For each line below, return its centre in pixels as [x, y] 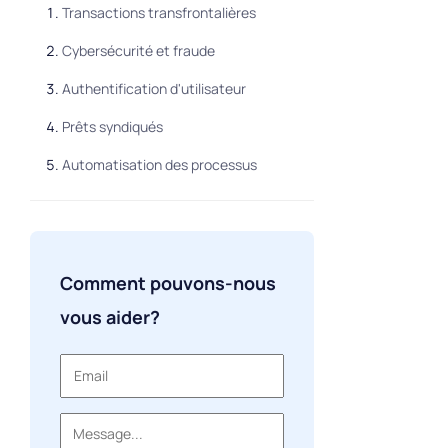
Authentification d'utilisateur [153, 89]
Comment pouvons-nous [167, 283]
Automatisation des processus [159, 165]
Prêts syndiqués [112, 127]
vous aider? [109, 317]
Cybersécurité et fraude [138, 51]
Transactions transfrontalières [158, 13]
